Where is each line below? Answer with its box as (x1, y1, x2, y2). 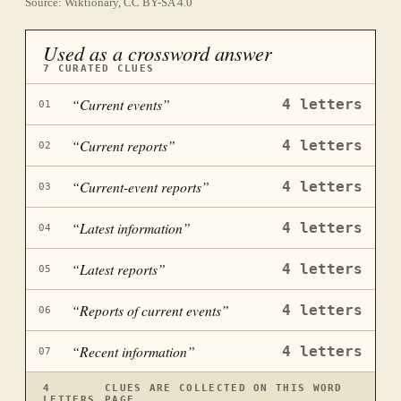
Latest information (80, 218, 183, 238)
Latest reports (80, 260, 158, 279)
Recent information (80, 342, 188, 362)
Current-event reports (80, 177, 202, 197)
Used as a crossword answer (43, 38, 273, 66)
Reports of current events (80, 301, 222, 320)
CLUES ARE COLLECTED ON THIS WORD (105, 382, 343, 395)
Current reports (80, 136, 168, 156)
